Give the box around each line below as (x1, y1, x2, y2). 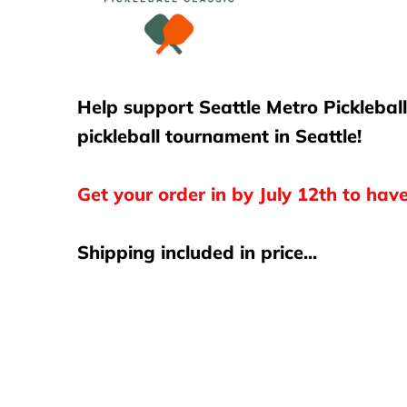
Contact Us (9, 71, 106, 94)
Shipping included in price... (76, 240, 317, 263)
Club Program (9, 26, 133, 49)
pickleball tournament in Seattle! (76, 124, 367, 147)
